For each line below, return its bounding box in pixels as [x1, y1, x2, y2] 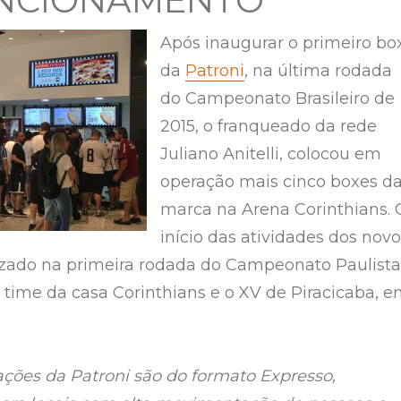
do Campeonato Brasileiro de [160, 88, 395, 108]
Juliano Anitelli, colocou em [160, 143, 381, 164]
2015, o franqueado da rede [160, 115, 377, 136]
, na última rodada [244, 60, 392, 81]
